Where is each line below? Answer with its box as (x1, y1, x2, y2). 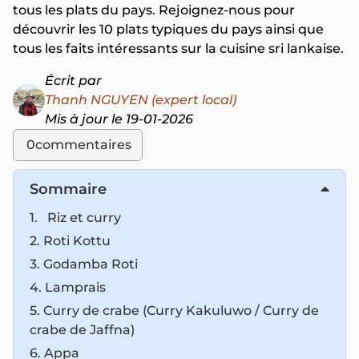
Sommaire (30, 180, 107, 198)
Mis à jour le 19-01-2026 (45, 111, 193, 127)
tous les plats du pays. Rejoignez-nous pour (13, 2, 295, 18)
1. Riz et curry (30, 210, 121, 225)
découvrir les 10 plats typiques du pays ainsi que (13, 22, 324, 37)
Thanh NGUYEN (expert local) (45, 92, 236, 107)
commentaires (35, 137, 131, 152)
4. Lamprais (30, 280, 106, 295)
